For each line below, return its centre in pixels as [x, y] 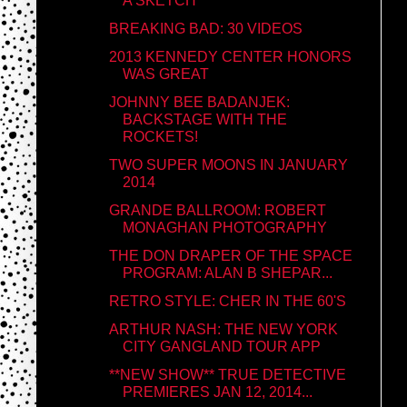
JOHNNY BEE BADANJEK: [199, 102]
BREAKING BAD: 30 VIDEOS [205, 28]
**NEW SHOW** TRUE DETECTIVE [227, 374]
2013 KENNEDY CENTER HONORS [230, 56]
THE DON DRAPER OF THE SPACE [230, 255]
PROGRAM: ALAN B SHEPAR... [227, 273]
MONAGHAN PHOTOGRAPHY [224, 227]
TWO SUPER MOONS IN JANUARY [228, 164]
